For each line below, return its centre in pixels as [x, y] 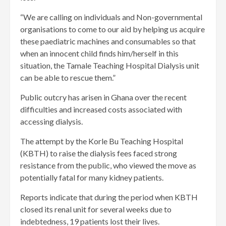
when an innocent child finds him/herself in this [99, 53]
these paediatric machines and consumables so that [108, 41]
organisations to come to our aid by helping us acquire [112, 29]
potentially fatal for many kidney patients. [92, 178]
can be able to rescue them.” [68, 78]
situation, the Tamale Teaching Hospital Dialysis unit [110, 66]
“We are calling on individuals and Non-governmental [111, 17]
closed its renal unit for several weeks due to [96, 209]
